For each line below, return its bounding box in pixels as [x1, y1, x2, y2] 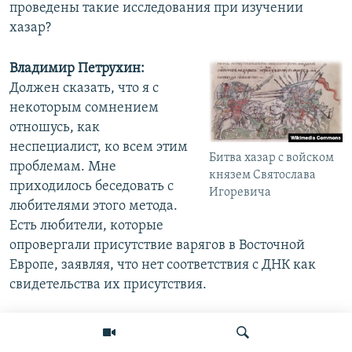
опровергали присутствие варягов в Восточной [9, 238, 305, 254]
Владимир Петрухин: [9, 61, 145, 77]
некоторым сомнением [9, 101, 159, 116]
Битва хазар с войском [209, 151, 335, 164]
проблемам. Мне [9, 159, 116, 175]
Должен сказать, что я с [9, 81, 159, 97]
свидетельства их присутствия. [9, 277, 207, 293]
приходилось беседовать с [9, 179, 174, 195]
